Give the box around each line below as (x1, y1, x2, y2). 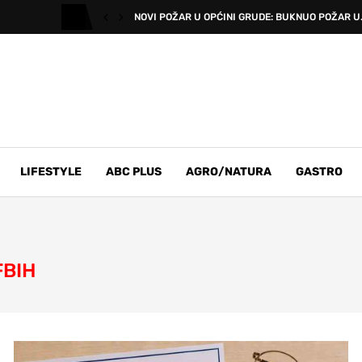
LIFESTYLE (20, 165, 82, 179)
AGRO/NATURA (186, 165, 271, 179)
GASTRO (296, 165, 343, 179)
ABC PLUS (106, 165, 162, 179)
